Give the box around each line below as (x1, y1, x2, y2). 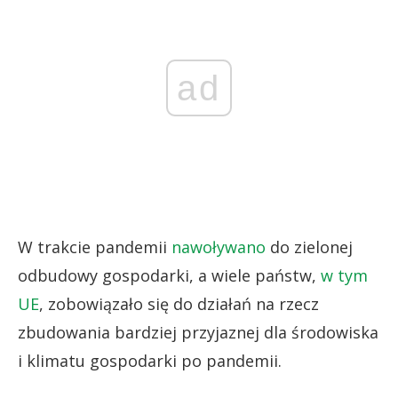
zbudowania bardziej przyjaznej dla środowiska (18, 321, 378, 343)
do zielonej (266, 235, 353, 258)
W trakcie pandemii (18, 235, 171, 258)
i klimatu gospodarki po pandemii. (18, 349, 282, 371)
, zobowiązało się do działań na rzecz (39, 292, 319, 314)
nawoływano (171, 235, 266, 258)
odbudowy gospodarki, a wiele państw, (18, 264, 321, 286)
